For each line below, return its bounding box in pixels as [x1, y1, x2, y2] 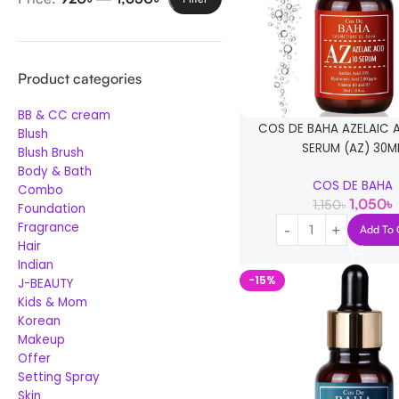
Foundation [18, 200, 85, 217]
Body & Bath [18, 163, 92, 180]
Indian [18, 256, 53, 273]
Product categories [18, 69, 142, 87]
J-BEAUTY [18, 275, 73, 292]
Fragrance [18, 219, 79, 236]
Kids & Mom [18, 294, 87, 311]
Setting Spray [18, 369, 100, 386]
